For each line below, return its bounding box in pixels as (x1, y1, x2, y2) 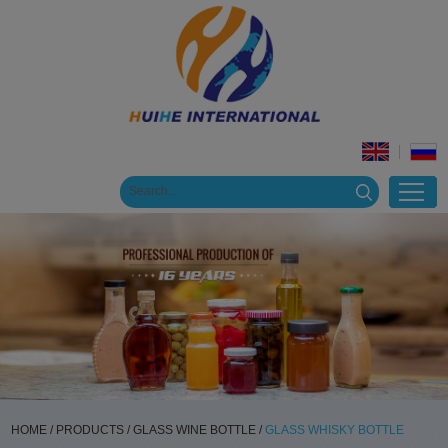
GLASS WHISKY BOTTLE (265, 422, 405, 437)
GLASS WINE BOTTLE (133, 422, 257, 437)
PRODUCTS (56, 422, 125, 437)
